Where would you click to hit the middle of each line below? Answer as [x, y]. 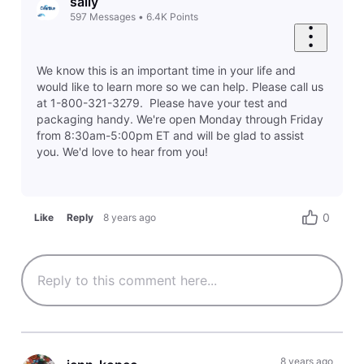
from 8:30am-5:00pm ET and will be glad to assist [170, 135]
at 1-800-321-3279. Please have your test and [162, 102]
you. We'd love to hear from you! [122, 151]
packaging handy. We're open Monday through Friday [180, 119]
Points [184, 17]
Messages [112, 17]
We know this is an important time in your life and [166, 70]
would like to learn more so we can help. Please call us [180, 86]
